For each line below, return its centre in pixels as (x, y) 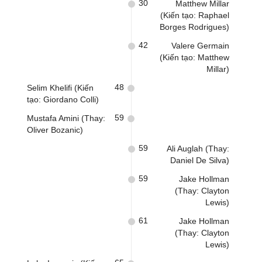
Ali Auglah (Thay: (198, 149)
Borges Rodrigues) (194, 27)
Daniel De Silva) (200, 160)
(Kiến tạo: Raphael (195, 15)
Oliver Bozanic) (55, 130)
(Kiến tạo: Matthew (194, 57)
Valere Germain (200, 46)
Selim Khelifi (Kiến (60, 88)
